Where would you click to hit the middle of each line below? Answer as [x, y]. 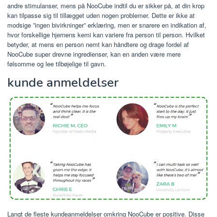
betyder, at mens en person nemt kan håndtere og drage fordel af [98, 44]
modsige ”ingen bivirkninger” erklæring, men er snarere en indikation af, [107, 25]
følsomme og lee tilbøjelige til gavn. [57, 63]
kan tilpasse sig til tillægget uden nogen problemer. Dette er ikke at [101, 15]
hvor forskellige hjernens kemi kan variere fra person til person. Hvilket [106, 34]
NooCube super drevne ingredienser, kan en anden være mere [94, 54]
